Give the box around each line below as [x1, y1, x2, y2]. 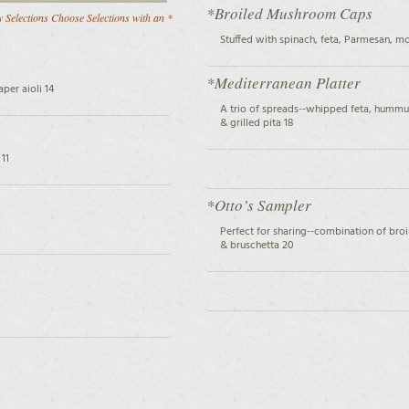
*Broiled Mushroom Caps [205, 2, 372, 24]
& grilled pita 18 [219, 113, 293, 132]
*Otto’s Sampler [205, 194, 311, 215]
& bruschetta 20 [219, 236, 294, 255]
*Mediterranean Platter [205, 71, 361, 93]
